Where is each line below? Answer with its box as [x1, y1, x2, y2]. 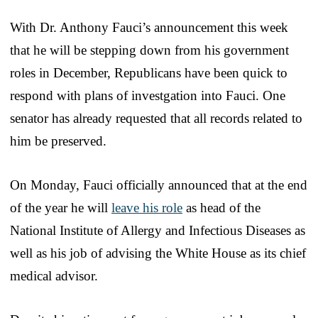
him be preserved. [10, 133, 106, 149]
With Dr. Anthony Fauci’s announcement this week [10, 20, 288, 35]
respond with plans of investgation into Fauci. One [10, 88, 285, 104]
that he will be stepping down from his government [10, 43, 289, 58]
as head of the [182, 200, 261, 216]
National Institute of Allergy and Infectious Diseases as [10, 223, 305, 238]
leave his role [111, 200, 182, 216]
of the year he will [10, 200, 111, 216]
